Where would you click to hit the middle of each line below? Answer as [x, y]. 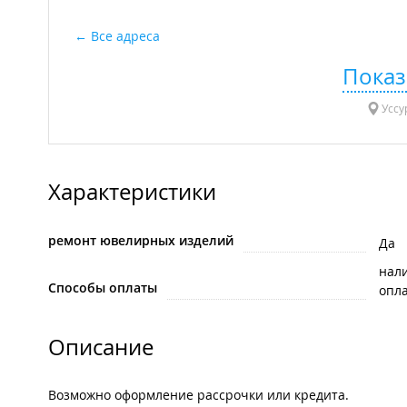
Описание [101, 347]
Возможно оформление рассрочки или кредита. [199, 395]
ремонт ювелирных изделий [141, 241]
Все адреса [125, 36]
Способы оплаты [103, 288]
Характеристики [132, 192]
